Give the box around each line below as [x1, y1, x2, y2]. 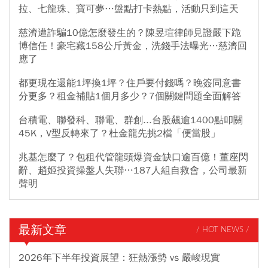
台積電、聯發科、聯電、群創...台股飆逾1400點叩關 [19, 114, 243, 126]
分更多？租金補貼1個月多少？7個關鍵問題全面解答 [19, 90, 241, 102]
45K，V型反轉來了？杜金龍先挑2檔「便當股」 [19, 127, 220, 139]
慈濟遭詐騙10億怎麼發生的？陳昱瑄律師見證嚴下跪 [19, 26, 241, 39]
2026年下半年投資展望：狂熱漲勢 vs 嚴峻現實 [19, 251, 220, 264]
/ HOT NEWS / [196, 226, 249, 234]
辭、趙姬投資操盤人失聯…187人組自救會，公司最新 [19, 164, 247, 176]
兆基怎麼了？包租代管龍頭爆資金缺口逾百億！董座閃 [19, 151, 248, 163]
